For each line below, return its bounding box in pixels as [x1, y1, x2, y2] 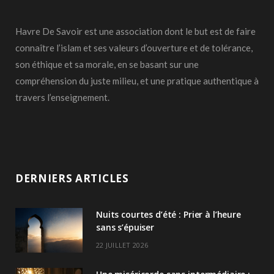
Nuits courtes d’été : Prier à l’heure [96, 208, 241, 220]
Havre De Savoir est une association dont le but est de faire [15, 25, 256, 37]
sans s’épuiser [96, 221, 155, 233]
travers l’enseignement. [15, 91, 109, 103]
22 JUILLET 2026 [96, 240, 149, 250]
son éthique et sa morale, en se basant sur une [15, 58, 199, 70]
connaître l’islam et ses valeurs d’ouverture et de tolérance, [15, 42, 253, 53]
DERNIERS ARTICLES [15, 171, 129, 185]
